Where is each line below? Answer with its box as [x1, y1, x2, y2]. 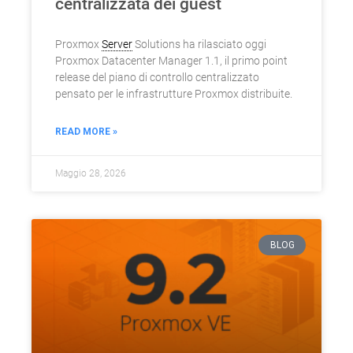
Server [102, 37, 132, 50]
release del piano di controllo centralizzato [55, 70, 259, 84]
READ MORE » [55, 125, 117, 137]
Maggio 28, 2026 [55, 167, 126, 179]
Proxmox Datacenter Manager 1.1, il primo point [55, 54, 288, 67]
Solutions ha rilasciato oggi [132, 37, 266, 50]
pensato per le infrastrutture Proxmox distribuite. [55, 87, 292, 100]
